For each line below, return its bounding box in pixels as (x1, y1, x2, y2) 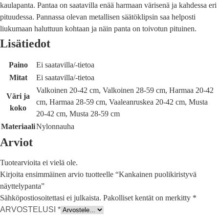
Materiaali (1, 122, 35, 131)
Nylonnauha (36, 122, 74, 131)
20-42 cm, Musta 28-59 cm (36, 109, 120, 118)
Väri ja (6, 92, 30, 101)
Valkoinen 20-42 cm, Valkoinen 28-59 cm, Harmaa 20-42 (36, 86, 214, 95)
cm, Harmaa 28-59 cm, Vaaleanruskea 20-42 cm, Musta (36, 98, 208, 107)
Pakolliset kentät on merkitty (103, 194, 193, 202)
